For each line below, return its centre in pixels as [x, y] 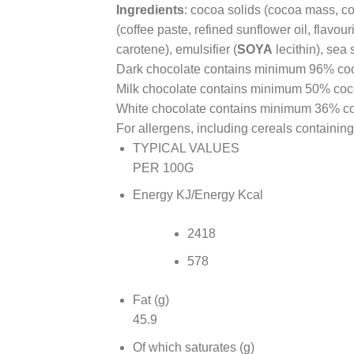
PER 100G [163, 168]
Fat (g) [151, 300]
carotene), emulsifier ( [177, 49]
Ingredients [150, 9]
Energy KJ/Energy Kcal [198, 195]
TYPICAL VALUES [186, 148]
